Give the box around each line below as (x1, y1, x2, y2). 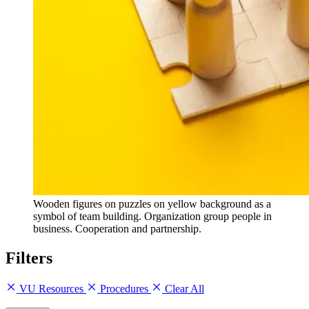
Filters (6, 248, 52, 267)
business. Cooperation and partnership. (33, 222, 201, 235)
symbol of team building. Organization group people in (33, 210, 272, 222)
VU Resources (17, 282, 86, 295)
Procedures (97, 282, 151, 295)
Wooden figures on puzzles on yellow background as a (33, 197, 271, 210)
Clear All (162, 282, 204, 295)
